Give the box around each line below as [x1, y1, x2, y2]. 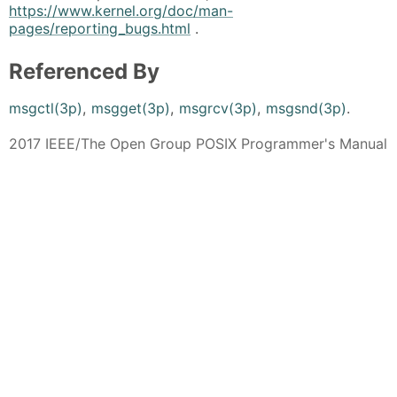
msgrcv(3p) [179, 98, 257, 117]
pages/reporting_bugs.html [9, 19, 191, 37]
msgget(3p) [91, 98, 170, 117]
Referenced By [9, 58, 160, 84]
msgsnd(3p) [266, 98, 346, 117]
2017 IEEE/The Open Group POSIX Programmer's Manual [9, 134, 387, 152]
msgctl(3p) [9, 98, 82, 117]
